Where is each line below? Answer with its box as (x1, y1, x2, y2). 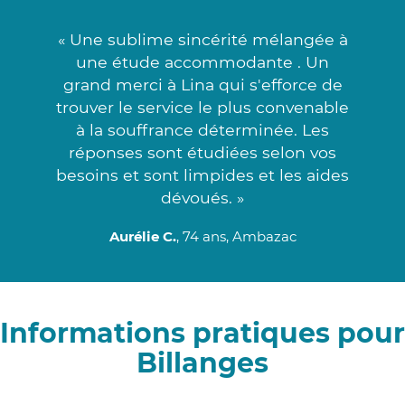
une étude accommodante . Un (76, 52, 329, 71)
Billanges (137, 345, 268, 380)
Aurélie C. (108, 227, 176, 245)
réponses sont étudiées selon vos (69, 142, 336, 162)
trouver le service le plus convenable (56, 97, 349, 117)
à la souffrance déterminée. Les (76, 119, 329, 139)
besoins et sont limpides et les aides (56, 165, 349, 184)
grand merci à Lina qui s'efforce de (62, 74, 343, 94)
